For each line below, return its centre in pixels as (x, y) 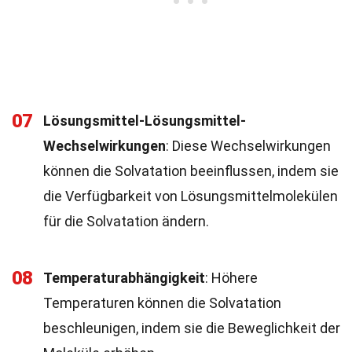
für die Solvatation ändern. (126, 221)
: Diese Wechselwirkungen (248, 146)
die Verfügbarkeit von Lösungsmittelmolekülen (191, 196)
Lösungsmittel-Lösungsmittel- (145, 121)
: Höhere (231, 278)
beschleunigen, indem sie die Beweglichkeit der (192, 328)
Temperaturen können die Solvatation (162, 303)
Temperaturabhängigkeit (124, 278)
